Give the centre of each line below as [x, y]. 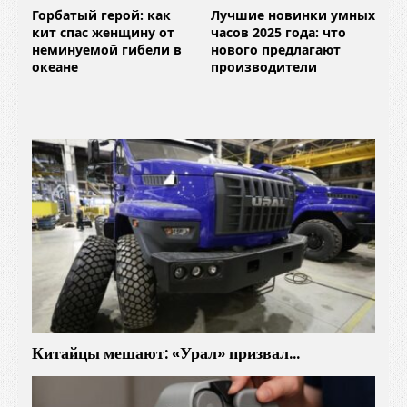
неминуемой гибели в [107, 50]
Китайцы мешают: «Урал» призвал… [166, 353]
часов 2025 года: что [278, 32]
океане [55, 67]
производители [264, 67]
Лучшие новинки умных [293, 15]
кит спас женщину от [103, 32]
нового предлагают [276, 50]
